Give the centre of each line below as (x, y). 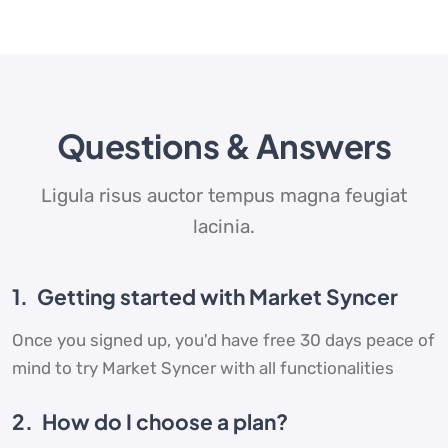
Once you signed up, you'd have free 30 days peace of (223, 340)
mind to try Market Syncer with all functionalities (203, 368)
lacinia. (224, 227)
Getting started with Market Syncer (215, 297)
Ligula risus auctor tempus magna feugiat (224, 196)
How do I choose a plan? (163, 422)
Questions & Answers (224, 146)
